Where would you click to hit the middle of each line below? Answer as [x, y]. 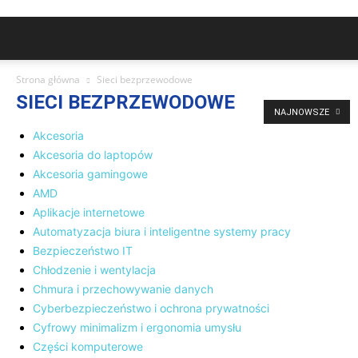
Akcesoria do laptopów [93, 155]
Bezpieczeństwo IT [83, 251]
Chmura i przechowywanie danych [123, 289]
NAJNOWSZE [303, 112]
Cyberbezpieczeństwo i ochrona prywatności [151, 308]
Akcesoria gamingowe [90, 174]
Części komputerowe [88, 346]
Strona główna [48, 80]
